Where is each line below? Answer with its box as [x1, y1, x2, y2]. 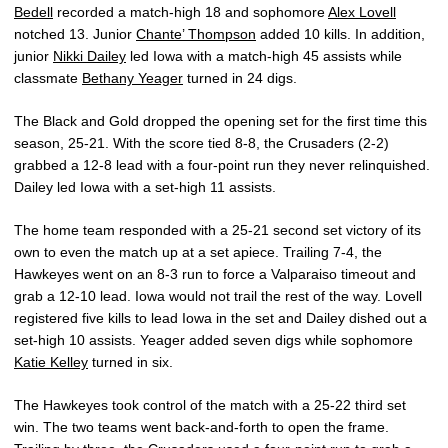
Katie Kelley [14, 353, 88, 370]
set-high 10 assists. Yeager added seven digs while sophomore [14, 331, 413, 348]
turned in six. [88, 353, 173, 370]
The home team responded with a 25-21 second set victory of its [14, 221, 421, 238]
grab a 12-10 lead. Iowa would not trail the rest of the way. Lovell [14, 287, 422, 304]
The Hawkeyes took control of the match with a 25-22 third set [14, 396, 406, 413]
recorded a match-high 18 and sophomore [53, 3, 328, 20]
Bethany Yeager [82, 69, 183, 86]
